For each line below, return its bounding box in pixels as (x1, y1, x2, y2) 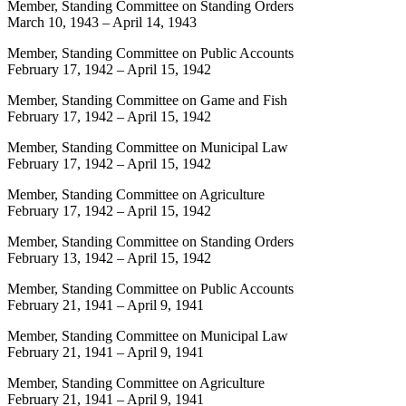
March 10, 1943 (7, 14, 99, 30)
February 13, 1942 (7, 249, 113, 266)
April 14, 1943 (112, 14, 197, 30)
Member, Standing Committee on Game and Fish (7, 92, 287, 108)
